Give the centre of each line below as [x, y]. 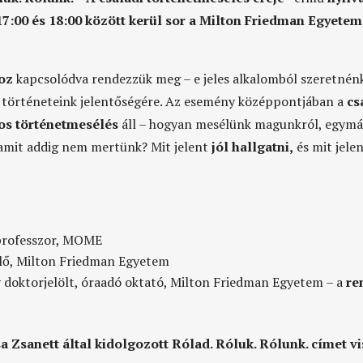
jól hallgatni [251, 146]
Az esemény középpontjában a [256, 101]
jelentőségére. [123, 101]
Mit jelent [181, 146]
